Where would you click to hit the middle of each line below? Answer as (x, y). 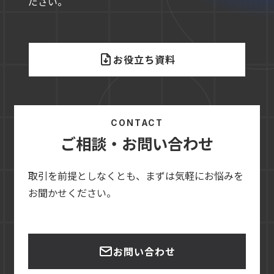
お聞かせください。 (72, 193)
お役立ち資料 (144, 60)
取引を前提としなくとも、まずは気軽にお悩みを (135, 176)
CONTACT (137, 123)
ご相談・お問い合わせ (137, 143)
